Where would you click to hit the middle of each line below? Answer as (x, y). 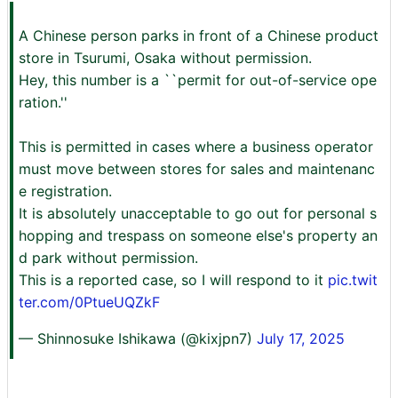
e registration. (65, 191)
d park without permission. (108, 258)
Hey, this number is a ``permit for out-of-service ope (198, 80)
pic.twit (353, 280)
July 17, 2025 (301, 339)
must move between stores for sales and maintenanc (197, 169)
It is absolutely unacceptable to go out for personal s (198, 214)
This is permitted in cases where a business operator (196, 147)
